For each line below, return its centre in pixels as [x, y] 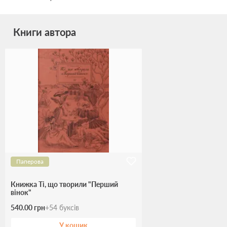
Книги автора [45, 32]
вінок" [21, 193]
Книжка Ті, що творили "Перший [64, 184]
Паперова [30, 162]
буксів [69, 208]
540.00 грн [28, 208]
